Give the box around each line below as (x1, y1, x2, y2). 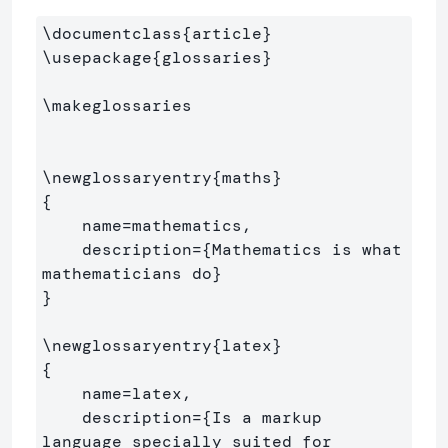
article (192, 22, 262, 44)
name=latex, (42, 382, 82, 404)
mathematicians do (42, 262, 212, 284)
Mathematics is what (212, 238, 402, 260)
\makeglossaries (42, 94, 192, 116)
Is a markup (212, 406, 322, 428)
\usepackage (42, 46, 152, 68)
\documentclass (42, 22, 182, 44)
